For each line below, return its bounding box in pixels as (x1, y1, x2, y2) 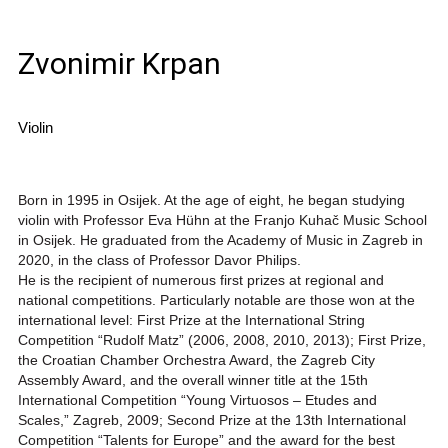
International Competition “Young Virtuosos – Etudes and (17, 392, 377, 409)
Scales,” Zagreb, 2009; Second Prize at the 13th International (17, 412, 406, 429)
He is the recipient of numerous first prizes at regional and (17, 272, 384, 289)
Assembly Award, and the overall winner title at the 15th (17, 372, 368, 389)
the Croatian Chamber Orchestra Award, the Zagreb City (17, 352, 375, 369)
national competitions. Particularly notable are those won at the (17, 292, 415, 309)
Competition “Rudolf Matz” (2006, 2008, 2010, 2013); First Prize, (17, 332, 426, 349)
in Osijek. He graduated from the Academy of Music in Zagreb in (17, 232, 423, 249)
